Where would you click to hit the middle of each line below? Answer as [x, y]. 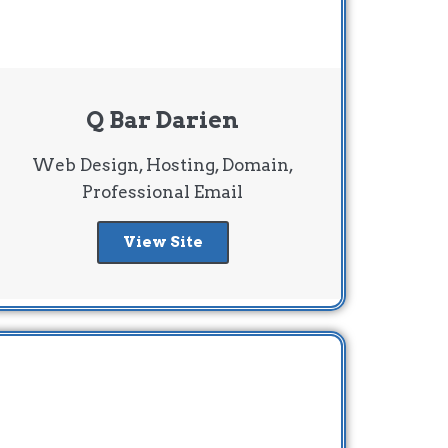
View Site [162, 241]
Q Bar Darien [163, 119]
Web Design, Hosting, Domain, [162, 164]
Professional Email [163, 191]
